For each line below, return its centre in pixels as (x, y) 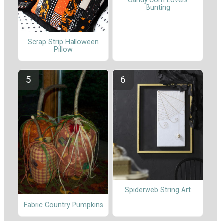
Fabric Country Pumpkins (63, 205)
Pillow (63, 50)
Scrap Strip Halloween (63, 42)
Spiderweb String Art (158, 190)
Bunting (158, 7)
